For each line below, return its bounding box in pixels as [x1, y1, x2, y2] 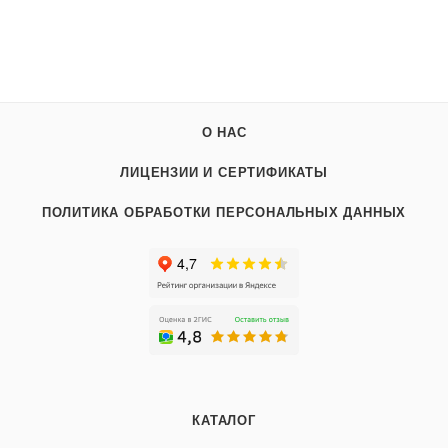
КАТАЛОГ [192, 413, 256, 429]
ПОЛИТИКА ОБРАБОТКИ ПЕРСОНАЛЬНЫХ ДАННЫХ [41, 205, 407, 221]
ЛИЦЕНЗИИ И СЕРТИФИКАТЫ [120, 165, 328, 181]
